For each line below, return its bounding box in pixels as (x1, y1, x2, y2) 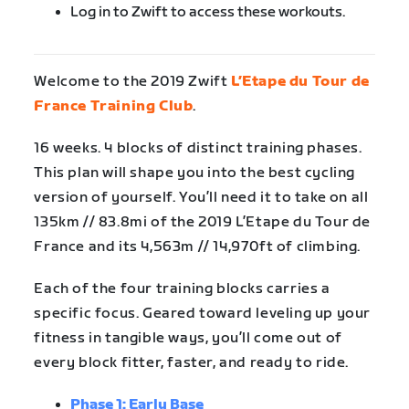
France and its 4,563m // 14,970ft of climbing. (34, 237, 361, 256)
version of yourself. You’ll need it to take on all (34, 188, 369, 206)
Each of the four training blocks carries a (34, 279, 330, 298)
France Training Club (34, 97, 194, 115)
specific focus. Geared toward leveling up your (34, 304, 371, 322)
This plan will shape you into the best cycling (34, 163, 355, 182)
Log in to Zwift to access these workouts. (70, 3, 346, 21)
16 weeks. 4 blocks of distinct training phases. (34, 139, 362, 157)
